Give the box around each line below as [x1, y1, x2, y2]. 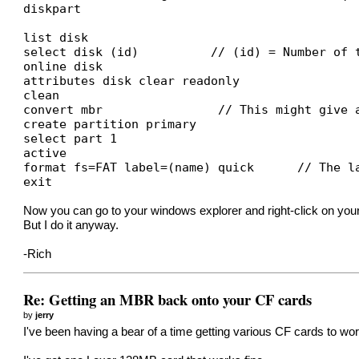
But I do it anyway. [23, 218, 119, 232]
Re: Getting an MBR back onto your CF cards [23, 288, 313, 310]
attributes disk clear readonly [23, 73, 240, 87]
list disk [23, 30, 89, 44]
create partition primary [23, 116, 197, 131]
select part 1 [23, 131, 118, 145]
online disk [23, 58, 103, 73]
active [23, 145, 67, 159]
